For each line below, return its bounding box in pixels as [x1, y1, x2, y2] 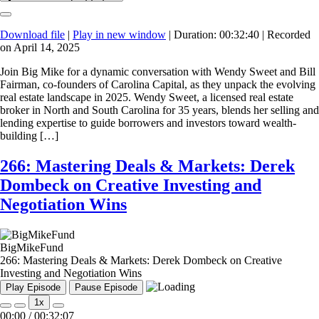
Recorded [267, 28, 310, 41]
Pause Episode [75, 282, 137, 293]
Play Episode [6, 282, 61, 293]
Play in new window [73, 28, 166, 41]
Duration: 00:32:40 [174, 28, 259, 41]
